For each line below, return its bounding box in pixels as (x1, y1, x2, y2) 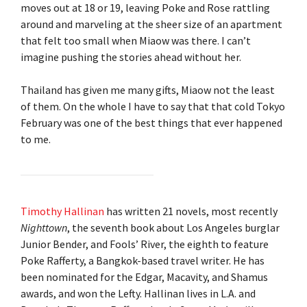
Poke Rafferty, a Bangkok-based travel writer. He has (21, 253, 265, 267)
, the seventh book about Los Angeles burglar (67, 220, 280, 234)
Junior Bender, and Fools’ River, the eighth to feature (21, 236, 269, 251)
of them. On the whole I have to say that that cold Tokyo (21, 99, 285, 113)
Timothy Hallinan (21, 204, 104, 218)
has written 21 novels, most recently (104, 204, 278, 218)
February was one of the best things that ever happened (21, 115, 282, 130)
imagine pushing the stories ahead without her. (21, 49, 241, 64)
